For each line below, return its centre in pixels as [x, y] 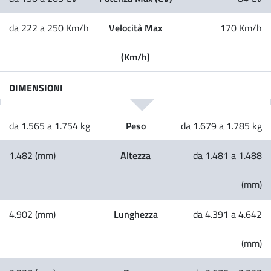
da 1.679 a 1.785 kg [221, 126]
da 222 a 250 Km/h [49, 28]
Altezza [135, 155]
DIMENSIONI [36, 87]
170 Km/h [241, 28]
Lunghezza [135, 214]
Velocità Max [135, 27]
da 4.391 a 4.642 [227, 214]
